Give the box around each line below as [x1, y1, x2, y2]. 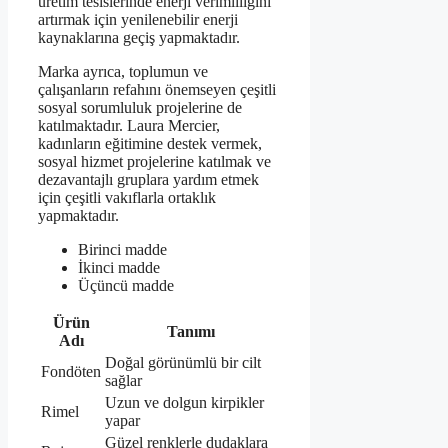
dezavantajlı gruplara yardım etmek [38, 171, 259, 189]
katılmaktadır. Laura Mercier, [38, 117, 220, 135]
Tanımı [167, 323, 215, 341]
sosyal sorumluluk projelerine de [38, 99, 242, 117]
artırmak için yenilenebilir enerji [38, 11, 238, 29]
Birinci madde [78, 241, 167, 259]
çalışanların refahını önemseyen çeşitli [38, 81, 276, 99]
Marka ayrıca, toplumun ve [38, 63, 208, 81]
